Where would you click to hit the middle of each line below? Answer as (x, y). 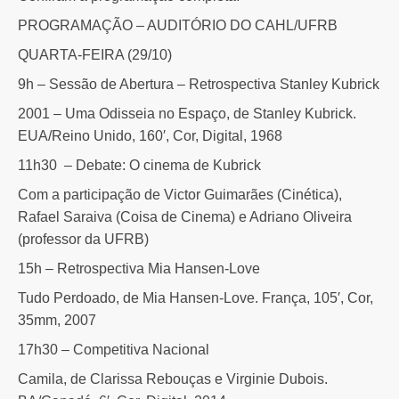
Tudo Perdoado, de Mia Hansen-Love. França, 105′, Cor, (195, 297)
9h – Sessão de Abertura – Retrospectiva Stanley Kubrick (199, 84)
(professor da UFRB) (83, 239)
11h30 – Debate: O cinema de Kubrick (139, 165)
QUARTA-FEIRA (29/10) (95, 54)
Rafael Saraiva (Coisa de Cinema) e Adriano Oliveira (185, 216)
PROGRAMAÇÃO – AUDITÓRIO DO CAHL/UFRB (178, 25)
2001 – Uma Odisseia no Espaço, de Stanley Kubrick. (187, 113)
